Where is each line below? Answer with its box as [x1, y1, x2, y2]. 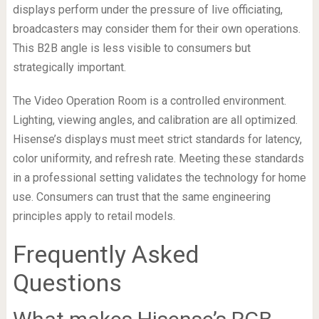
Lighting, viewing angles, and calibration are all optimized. [12, 113, 298, 127]
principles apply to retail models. [12, 209, 175, 223]
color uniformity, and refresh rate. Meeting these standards [12, 151, 304, 165]
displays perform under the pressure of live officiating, [12, 2, 283, 16]
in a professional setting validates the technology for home [12, 170, 306, 184]
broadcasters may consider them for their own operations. [12, 21, 300, 36]
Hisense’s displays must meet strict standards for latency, [12, 132, 302, 146]
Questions [12, 268, 122, 297]
